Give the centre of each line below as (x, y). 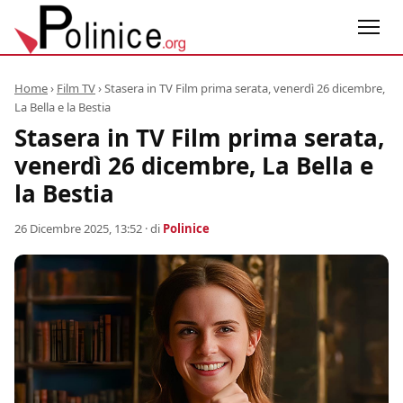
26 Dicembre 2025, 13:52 (78, 228)
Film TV (76, 88)
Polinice (186, 228)
